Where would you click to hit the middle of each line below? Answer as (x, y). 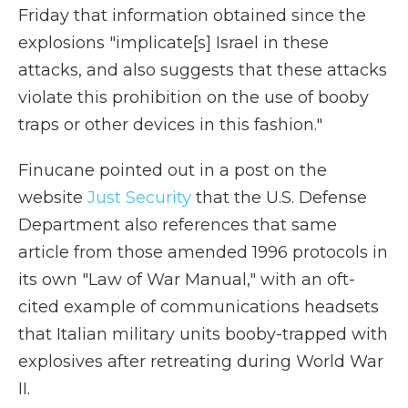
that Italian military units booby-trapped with (203, 334)
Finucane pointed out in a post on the (173, 170)
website (53, 198)
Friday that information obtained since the (192, 15)
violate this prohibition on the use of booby (194, 97)
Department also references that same (178, 225)
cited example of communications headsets (199, 307)
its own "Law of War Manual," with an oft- (187, 280)
